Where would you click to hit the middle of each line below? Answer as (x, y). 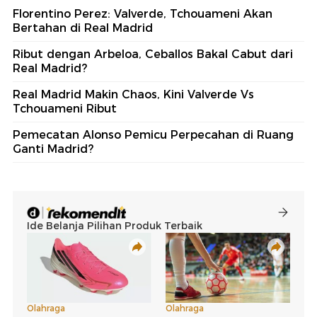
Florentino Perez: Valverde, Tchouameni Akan (143, 13)
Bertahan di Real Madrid (83, 28)
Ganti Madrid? (53, 149)
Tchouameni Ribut (65, 108)
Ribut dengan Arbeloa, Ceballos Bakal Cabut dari (153, 54)
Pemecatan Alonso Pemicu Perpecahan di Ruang (153, 134)
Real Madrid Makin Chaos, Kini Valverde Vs (133, 94)
